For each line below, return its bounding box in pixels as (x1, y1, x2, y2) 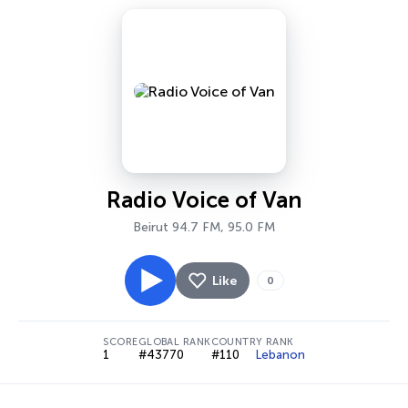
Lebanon (255, 348, 305, 362)
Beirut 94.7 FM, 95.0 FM (133, 219, 275, 235)
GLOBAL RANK (138, 336, 211, 348)
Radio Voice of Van (106, 187, 302, 213)
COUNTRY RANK (210, 336, 294, 348)
